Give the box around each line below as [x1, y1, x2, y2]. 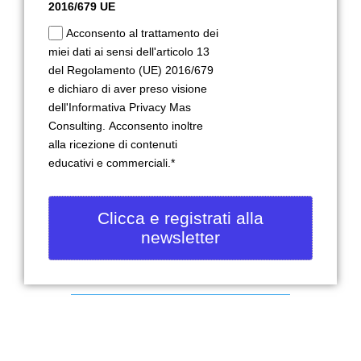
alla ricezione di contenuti [48, 138, 177, 151]
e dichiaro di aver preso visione [48, 82, 207, 95]
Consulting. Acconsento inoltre [48, 119, 203, 132]
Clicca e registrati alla [98, 208, 263, 227]
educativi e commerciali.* [48, 156, 175, 169]
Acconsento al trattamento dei [66, 27, 219, 39]
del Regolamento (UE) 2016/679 [48, 64, 214, 77]
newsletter [141, 227, 220, 247]
